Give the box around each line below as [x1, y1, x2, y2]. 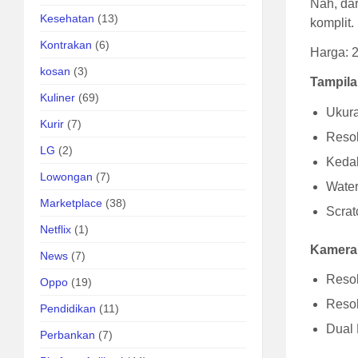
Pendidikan [40, 302, 96, 315]
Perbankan [40, 328, 95, 341]
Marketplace [40, 197, 102, 209]
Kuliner [40, 91, 75, 104]
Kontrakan [40, 38, 92, 51]
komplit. [310, 15, 355, 30]
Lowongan [40, 170, 93, 183]
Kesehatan [40, 12, 94, 25]
